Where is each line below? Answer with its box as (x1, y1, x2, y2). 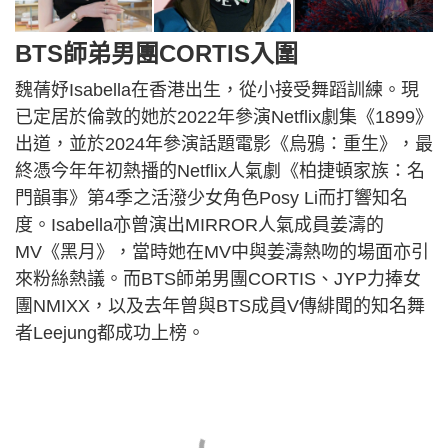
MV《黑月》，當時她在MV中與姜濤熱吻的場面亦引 (15, 241, 429, 262)
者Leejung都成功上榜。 (15, 322, 205, 343)
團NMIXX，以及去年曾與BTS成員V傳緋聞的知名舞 (15, 295, 425, 316)
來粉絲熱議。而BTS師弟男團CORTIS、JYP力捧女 (15, 268, 421, 289)
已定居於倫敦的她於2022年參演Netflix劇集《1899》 (15, 106, 433, 127)
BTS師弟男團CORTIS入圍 (15, 39, 298, 67)
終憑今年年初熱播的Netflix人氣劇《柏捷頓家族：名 (15, 160, 425, 181)
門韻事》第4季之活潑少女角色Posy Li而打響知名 (15, 187, 408, 208)
